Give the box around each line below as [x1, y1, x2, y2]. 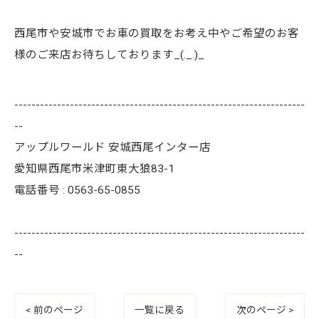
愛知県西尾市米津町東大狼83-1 [14, 162, 174, 176]
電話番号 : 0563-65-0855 [14, 184, 140, 197]
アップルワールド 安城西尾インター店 [14, 141, 211, 155]
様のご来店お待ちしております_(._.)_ [14, 48, 204, 62]
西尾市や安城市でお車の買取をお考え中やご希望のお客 [14, 27, 299, 41]
